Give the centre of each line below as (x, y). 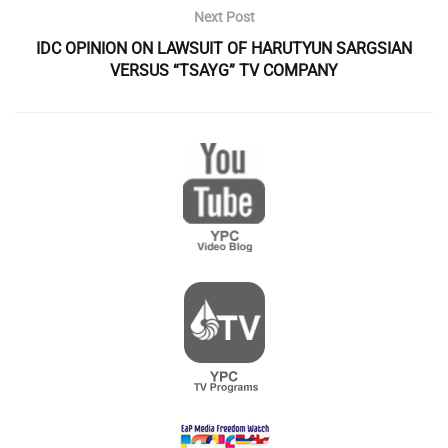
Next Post (224, 17)
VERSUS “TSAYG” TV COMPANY (224, 70)
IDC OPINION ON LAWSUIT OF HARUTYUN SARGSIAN (224, 48)
